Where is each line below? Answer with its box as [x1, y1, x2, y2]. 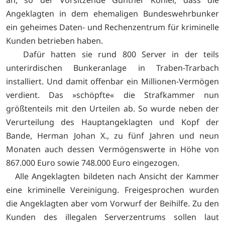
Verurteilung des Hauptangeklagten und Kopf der [6, 116, 219, 128]
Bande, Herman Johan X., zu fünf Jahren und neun [6, 130, 219, 141]
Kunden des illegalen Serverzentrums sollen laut [6, 211, 219, 222]
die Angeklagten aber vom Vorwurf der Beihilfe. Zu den [6, 197, 219, 209]
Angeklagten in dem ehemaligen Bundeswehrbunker [6, 8, 219, 19]
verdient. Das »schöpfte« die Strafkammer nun [6, 89, 219, 100]
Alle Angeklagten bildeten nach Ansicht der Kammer [6, 170, 219, 182]
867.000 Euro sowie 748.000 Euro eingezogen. [6, 157, 179, 168]
